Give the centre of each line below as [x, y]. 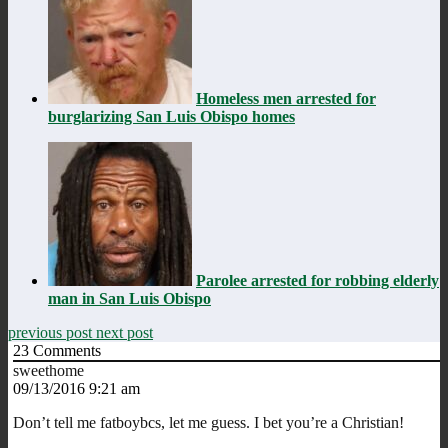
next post [124, 332]
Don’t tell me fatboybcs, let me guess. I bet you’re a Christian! [208, 422]
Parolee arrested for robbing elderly [317, 280]
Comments [65, 350]
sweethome [48, 370]
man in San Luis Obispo [129, 298]
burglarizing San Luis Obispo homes [171, 116]
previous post [52, 332]
